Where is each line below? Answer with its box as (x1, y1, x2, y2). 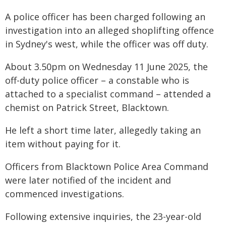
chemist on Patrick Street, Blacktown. (5, 101, 169, 114)
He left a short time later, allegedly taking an (5, 124, 201, 136)
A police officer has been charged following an (5, 11, 205, 23)
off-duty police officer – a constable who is (5, 74, 189, 86)
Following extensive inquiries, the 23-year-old (5, 210, 201, 222)
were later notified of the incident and (5, 174, 171, 186)
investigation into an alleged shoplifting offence (5, 24, 214, 36)
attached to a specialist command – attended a (5, 88, 211, 100)
